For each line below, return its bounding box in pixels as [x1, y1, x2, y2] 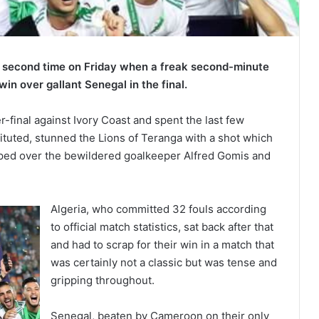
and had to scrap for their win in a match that [51, 238, 274, 252]
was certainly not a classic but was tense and [51, 256, 277, 270]
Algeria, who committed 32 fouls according [51, 202, 266, 216]
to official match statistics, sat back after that [51, 220, 273, 234]
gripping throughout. [51, 273, 155, 288]
